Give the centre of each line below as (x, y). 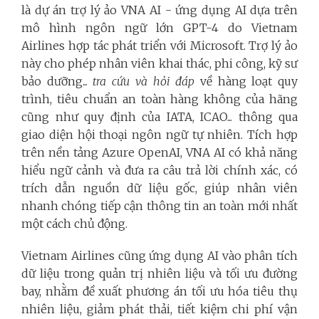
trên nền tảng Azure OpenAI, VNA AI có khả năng (159, 152)
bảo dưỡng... (57, 81)
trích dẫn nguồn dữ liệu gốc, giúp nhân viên (159, 188)
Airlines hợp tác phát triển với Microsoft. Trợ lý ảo (159, 46)
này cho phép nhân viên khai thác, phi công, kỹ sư (159, 63)
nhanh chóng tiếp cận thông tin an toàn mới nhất (159, 206)
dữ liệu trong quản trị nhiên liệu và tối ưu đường (159, 273)
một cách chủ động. (74, 224)
